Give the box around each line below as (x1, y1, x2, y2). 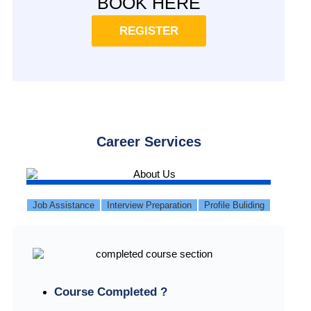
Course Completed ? (54, 285, 167, 299)
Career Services (96, 134, 201, 150)
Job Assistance (33, 200, 94, 211)
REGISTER (119, 24, 178, 38)
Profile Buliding (204, 200, 264, 211)
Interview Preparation (107, 200, 192, 211)
